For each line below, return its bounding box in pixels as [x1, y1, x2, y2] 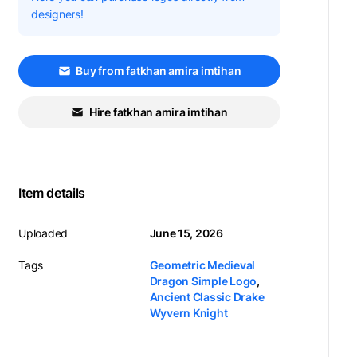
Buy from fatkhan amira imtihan [76, 64, 241, 77]
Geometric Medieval [149, 258, 256, 272]
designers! [31, 7, 84, 21]
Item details [18, 185, 85, 201]
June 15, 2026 [149, 226, 223, 240]
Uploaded [18, 226, 69, 240]
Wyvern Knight [149, 306, 228, 320]
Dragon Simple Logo [149, 274, 257, 288]
